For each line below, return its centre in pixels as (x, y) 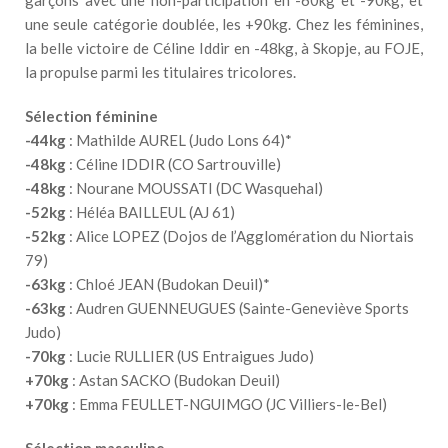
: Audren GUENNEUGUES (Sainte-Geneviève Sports (237, 308)
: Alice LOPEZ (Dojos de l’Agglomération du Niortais (240, 236)
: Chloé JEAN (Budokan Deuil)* (168, 284)
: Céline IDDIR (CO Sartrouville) (173, 164)
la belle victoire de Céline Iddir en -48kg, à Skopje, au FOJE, (224, 48)
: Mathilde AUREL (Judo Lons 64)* (179, 140)
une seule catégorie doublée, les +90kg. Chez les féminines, (224, 24)
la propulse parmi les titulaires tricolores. (160, 72)
